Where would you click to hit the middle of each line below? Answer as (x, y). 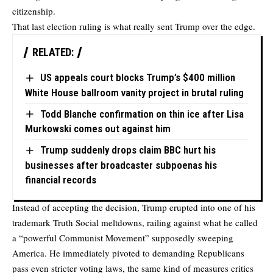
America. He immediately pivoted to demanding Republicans (128, 253)
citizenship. (34, 11)
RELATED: (53, 52)
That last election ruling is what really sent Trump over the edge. (134, 27)
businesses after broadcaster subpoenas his (121, 165)
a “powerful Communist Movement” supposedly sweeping (123, 237)
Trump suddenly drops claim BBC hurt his (128, 150)
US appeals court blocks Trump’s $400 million (137, 78)
